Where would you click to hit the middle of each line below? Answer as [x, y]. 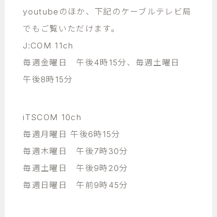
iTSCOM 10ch [52, 117]
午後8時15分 [48, 79]
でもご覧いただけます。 [71, 28]
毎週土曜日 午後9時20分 [76, 168]
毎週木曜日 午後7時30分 [76, 151]
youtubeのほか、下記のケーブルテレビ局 [107, 11]
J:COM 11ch [48, 45]
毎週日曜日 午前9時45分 [76, 185]
